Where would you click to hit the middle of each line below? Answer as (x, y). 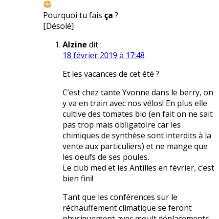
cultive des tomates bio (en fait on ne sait (138, 114)
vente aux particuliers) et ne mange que (135, 146)
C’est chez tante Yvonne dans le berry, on (138, 93)
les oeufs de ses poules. (106, 157)
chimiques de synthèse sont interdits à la (137, 136)
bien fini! (78, 179)
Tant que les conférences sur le (120, 197)
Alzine (75, 45)
